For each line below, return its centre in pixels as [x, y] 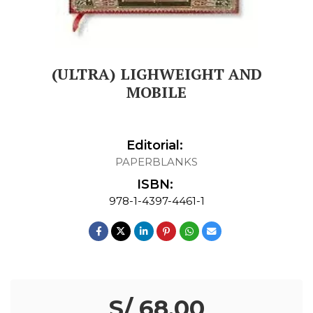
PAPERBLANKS [156, 161]
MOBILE [156, 92]
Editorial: [155, 145]
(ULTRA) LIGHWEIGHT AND [156, 73]
